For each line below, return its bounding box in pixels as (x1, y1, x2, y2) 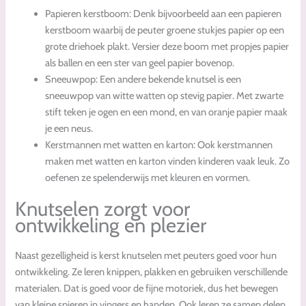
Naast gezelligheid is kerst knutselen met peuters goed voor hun (15, 249, 277, 262)
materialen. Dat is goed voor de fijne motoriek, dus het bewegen (15, 281, 279, 294)
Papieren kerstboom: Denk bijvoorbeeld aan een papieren (45, 7, 282, 20)
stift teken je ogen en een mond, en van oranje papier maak (45, 105, 288, 118)
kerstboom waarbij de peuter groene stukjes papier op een (45, 23, 285, 36)
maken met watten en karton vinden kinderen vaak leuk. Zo (45, 154, 290, 167)
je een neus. (45, 122, 94, 135)
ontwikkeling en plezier (15, 212, 207, 237)
